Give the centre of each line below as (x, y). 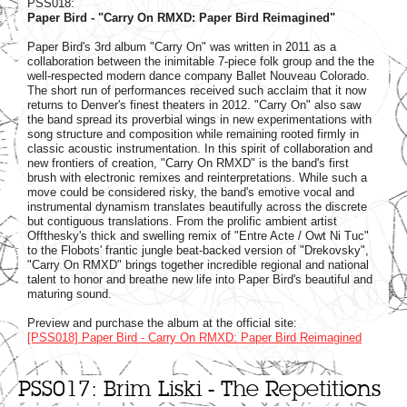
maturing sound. (69, 293)
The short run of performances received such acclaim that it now (197, 90)
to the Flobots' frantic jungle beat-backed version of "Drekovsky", (198, 250)
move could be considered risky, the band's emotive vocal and (191, 192)
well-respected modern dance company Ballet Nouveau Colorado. (199, 75)
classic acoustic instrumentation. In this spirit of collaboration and (200, 148)
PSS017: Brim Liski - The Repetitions (199, 388)
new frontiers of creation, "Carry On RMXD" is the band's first (188, 163)
